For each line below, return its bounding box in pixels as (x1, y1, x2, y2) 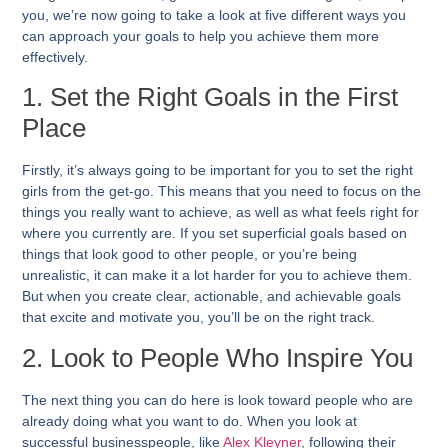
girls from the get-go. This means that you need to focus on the (22, 183, 422, 200)
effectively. (22, 48, 89, 65)
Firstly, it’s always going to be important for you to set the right (22, 162, 414, 179)
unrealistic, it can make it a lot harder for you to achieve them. (22, 267, 413, 284)
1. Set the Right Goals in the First (22, 82, 399, 113)
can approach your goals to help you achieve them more (22, 27, 380, 44)
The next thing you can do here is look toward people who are (22, 391, 414, 408)
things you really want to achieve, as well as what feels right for (22, 204, 420, 221)
